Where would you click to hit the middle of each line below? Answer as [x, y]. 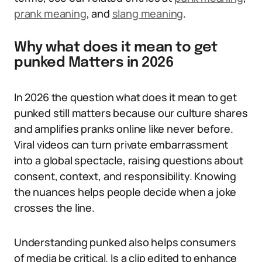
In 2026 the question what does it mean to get [125, 97]
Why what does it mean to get [116, 48]
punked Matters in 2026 [94, 63]
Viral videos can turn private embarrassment [121, 144]
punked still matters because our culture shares [131, 113]
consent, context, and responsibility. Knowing [125, 176]
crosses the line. [54, 208]
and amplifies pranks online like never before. [124, 129]
